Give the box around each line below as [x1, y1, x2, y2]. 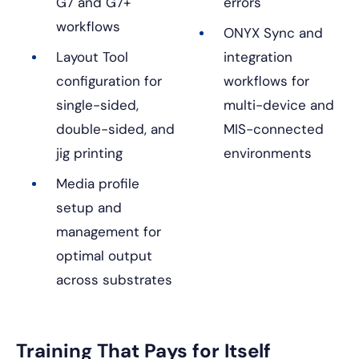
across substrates [56, 271, 172, 289]
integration [224, 48, 292, 67]
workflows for [224, 72, 309, 91]
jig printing [56, 144, 123, 163]
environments [224, 144, 312, 163]
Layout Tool [56, 48, 128, 67]
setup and [56, 199, 122, 217]
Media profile [56, 175, 139, 193]
